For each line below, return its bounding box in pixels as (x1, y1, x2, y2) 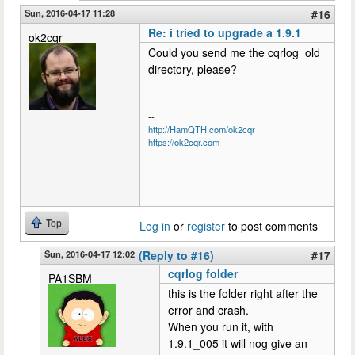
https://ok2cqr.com (148, 135, 219, 148)
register (187, 217, 225, 234)
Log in (139, 217, 170, 234)
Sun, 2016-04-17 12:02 (44, 246, 135, 260)
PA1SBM (48, 269, 92, 286)
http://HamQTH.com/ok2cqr (148, 122, 255, 136)
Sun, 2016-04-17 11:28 (25, 6, 115, 19)
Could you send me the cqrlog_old (148, 44, 320, 60)
